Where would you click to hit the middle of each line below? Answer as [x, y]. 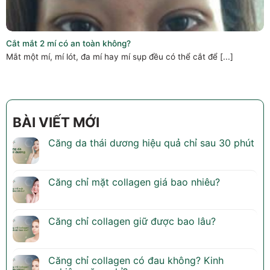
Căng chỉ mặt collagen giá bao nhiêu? [136, 182]
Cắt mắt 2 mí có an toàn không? [68, 43]
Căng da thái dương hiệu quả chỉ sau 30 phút [151, 143]
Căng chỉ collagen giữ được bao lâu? [133, 221]
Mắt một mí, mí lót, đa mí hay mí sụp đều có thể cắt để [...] [120, 56]
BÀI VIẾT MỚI [56, 122]
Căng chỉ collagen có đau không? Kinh [136, 261]
